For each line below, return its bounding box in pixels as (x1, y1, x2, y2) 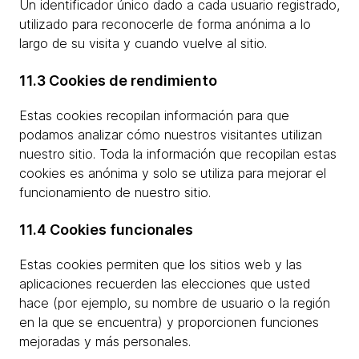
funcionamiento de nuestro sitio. (19, 184, 211, 200)
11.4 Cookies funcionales (19, 221, 193, 238)
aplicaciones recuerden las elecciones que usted (19, 276, 310, 292)
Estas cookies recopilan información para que (19, 107, 289, 123)
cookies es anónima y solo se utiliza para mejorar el (19, 165, 326, 181)
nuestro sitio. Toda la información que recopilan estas (19, 146, 337, 162)
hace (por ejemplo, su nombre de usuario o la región (19, 295, 330, 311)
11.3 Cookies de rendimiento (19, 72, 217, 89)
